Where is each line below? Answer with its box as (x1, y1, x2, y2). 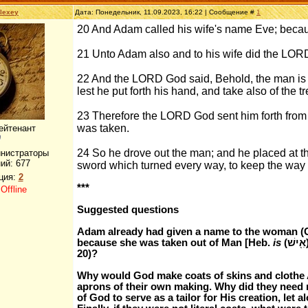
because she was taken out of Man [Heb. (77, 237, 273, 248)
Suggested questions (77, 204, 179, 215)
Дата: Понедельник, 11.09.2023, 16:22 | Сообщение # (75, 8, 256, 16)
